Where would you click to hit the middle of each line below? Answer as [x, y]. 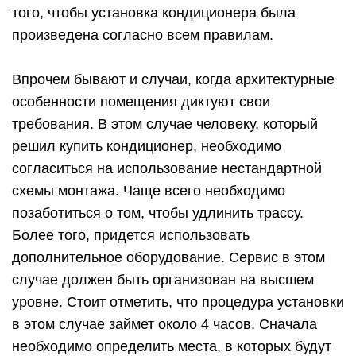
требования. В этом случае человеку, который [165, 124]
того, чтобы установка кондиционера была [154, 13]
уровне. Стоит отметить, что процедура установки [178, 302]
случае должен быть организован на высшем [163, 280]
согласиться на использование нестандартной [167, 169]
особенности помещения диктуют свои [141, 102]
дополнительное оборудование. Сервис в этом [168, 258]
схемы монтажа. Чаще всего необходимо [149, 191]
